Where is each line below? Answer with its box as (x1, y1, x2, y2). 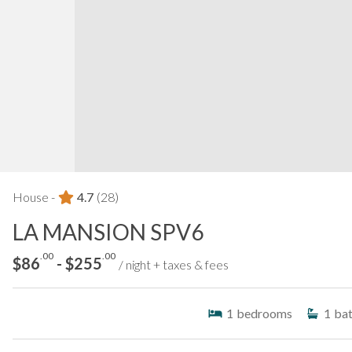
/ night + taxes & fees (119, 256, 229, 272)
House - (13, 189, 55, 204)
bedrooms (236, 305, 292, 321)
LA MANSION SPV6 (13, 218, 203, 245)
